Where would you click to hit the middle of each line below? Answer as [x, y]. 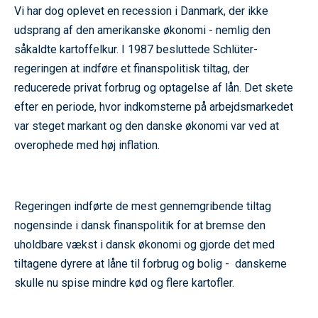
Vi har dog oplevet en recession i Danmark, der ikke [141, 11]
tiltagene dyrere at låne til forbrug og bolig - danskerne [150, 264]
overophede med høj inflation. [88, 146]
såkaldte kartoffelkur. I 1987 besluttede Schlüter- [136, 50]
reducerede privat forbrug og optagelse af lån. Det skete [154, 88]
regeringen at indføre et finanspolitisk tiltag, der [132, 69]
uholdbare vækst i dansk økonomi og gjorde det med [144, 245]
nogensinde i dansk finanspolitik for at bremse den [140, 226]
